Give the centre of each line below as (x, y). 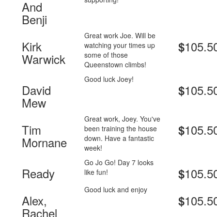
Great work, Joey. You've (123, 119)
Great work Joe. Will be (120, 36)
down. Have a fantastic (119, 138)
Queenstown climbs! (116, 65)
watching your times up (120, 45)
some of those (106, 55)
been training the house (121, 129)
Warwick (44, 59)
